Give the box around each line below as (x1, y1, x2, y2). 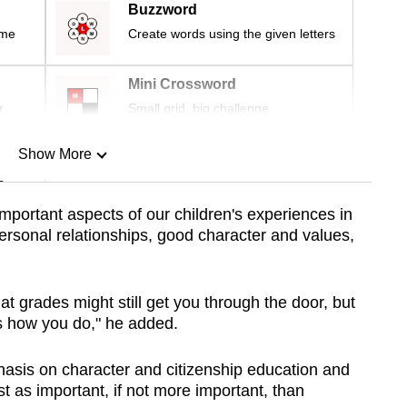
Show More (17, 146, 92, 163)
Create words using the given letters (128, 26, 335, 42)
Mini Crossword (128, 76, 236, 93)
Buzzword (128, 2, 197, 18)
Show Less (18, 239, 91, 255)
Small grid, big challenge (128, 101, 269, 116)
